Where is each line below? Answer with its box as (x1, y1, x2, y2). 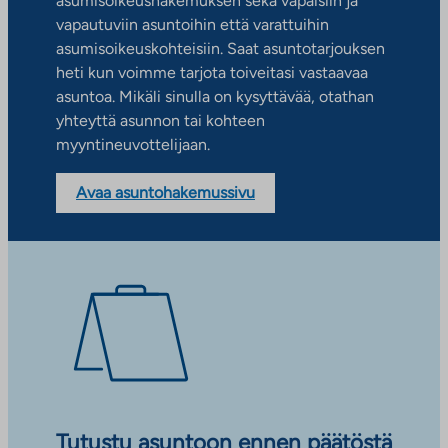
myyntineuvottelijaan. (56, 135, 210, 155)
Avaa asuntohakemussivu (76, 183, 255, 203)
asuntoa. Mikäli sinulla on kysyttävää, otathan (56, 87, 374, 107)
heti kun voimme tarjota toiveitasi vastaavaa (56, 63, 368, 83)
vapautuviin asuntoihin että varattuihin (56, 15, 329, 35)
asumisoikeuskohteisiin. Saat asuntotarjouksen (56, 39, 385, 59)
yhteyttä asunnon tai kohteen (56, 111, 265, 131)
